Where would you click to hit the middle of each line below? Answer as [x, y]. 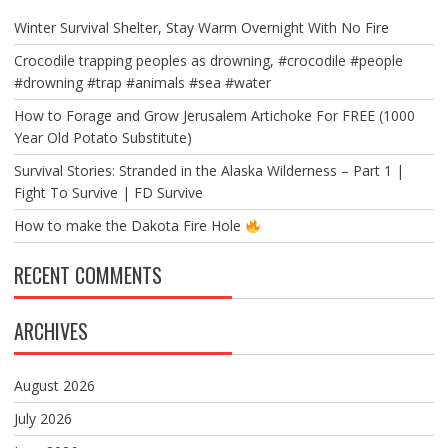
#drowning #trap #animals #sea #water [142, 83]
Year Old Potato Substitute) [102, 138]
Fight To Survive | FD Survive [108, 193]
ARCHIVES [50, 331]
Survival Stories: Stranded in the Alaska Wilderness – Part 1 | [208, 171]
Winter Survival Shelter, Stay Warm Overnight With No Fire [201, 28]
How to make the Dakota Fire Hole [129, 226]
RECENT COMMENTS [87, 275]
